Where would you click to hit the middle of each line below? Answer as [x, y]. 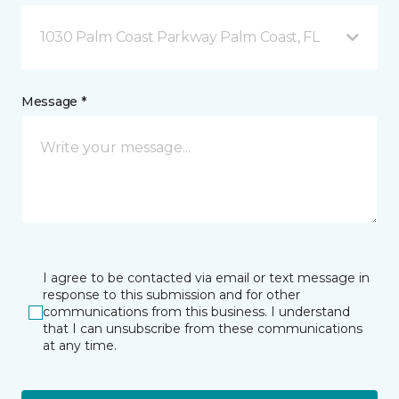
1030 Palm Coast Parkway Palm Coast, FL [180, 37]
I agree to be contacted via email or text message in [206, 278]
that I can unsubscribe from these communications [203, 329]
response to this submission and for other [171, 295]
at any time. [80, 346]
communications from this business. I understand [196, 312]
